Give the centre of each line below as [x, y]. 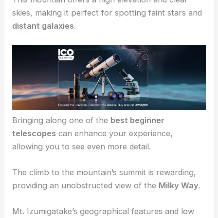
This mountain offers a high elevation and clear [100, 38]
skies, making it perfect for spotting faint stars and [107, 51]
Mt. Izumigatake [43, 12]
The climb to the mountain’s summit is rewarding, [104, 210]
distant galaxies [43, 64]
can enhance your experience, [115, 172]
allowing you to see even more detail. [82, 185]
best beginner [138, 158]
